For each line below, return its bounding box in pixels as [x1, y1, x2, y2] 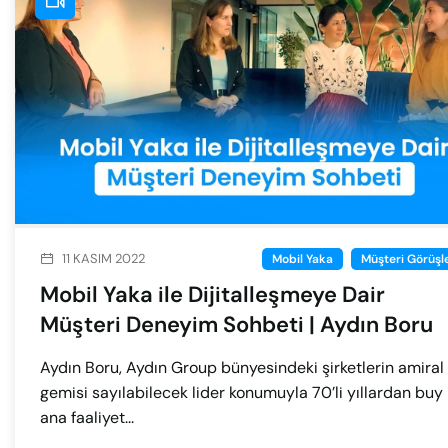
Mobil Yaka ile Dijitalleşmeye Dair [40, 280, 385, 310]
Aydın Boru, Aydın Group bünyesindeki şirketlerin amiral [40, 357, 444, 379]
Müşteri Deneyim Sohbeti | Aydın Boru [40, 310, 433, 340]
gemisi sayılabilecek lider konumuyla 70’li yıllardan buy [40, 382, 443, 404]
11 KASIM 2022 [62, 250, 145, 268]
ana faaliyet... [40, 407, 134, 429]
